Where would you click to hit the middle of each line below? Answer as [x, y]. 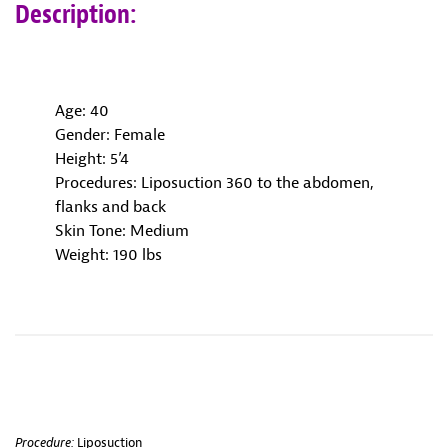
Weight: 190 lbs [108, 253]
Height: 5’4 [92, 157]
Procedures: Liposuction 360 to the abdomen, [214, 181]
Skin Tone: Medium [122, 229]
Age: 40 [82, 109]
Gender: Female [110, 133]
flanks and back [110, 205]
